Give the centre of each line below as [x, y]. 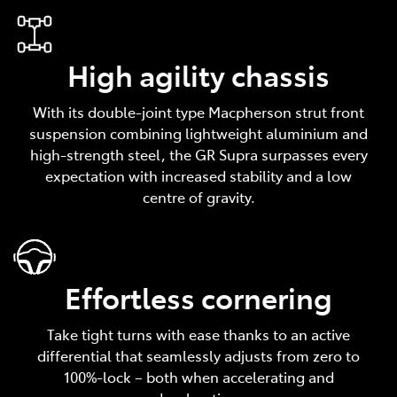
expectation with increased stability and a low [198, 175]
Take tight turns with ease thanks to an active [198, 334]
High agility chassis [198, 74]
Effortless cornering [198, 296]
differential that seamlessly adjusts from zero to [198, 355]
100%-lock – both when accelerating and [198, 376]
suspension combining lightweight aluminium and [198, 132]
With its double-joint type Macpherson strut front [198, 111]
